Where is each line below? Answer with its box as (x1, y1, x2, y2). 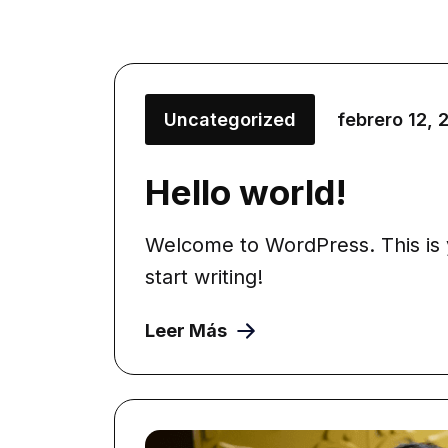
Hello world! (145, 171, 347, 213)
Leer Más (145, 320, 227, 341)
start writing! (145, 265, 263, 289)
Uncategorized (164, 109, 296, 130)
